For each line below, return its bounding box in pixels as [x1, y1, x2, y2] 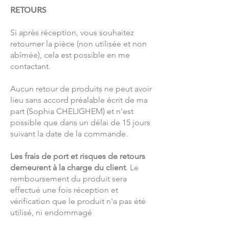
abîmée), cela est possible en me [10, 50, 130, 60]
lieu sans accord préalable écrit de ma [10, 95, 148, 105]
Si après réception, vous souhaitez [10, 28, 134, 38]
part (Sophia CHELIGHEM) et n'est [10, 106, 133, 117]
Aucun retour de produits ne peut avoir [10, 84, 152, 94]
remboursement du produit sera [10, 174, 127, 184]
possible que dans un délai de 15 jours [10, 118, 150, 128]
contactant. [10, 61, 53, 72]
